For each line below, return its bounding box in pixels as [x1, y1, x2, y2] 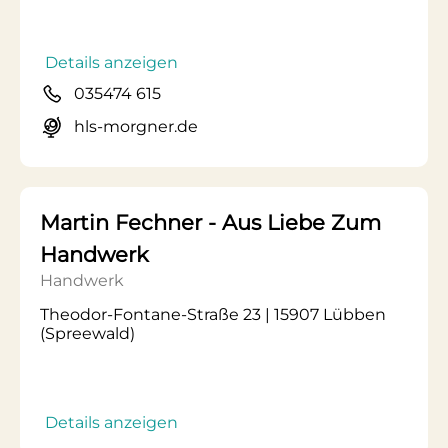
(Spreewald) [40, 324, 135, 343]
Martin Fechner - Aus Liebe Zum [40, 210, 381, 235]
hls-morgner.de [74, 117, 198, 136]
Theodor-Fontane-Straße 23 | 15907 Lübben [40, 305, 386, 324]
